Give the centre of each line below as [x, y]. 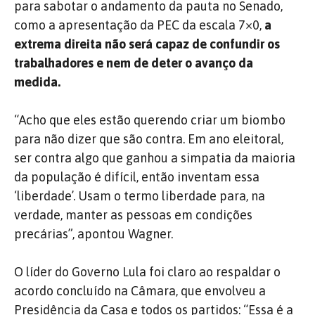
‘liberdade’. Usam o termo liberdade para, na [140, 195]
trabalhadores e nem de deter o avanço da [134, 63]
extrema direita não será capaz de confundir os [147, 44]
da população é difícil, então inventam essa [137, 176]
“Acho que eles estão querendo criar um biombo [150, 120]
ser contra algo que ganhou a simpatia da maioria [155, 157]
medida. [37, 82]
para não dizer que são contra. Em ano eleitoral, [149, 139]
